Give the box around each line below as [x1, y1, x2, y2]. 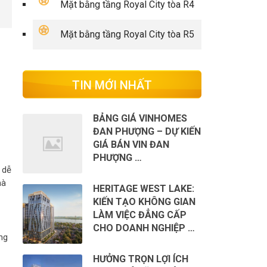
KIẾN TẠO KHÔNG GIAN [92, 195, 195, 207]
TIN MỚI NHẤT [72, 78, 152, 92]
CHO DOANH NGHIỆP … [92, 222, 195, 234]
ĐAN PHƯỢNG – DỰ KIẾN [92, 126, 201, 137]
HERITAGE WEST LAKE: [92, 182, 194, 194]
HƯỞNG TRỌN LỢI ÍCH [92, 253, 188, 265]
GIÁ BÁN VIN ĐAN [92, 139, 169, 150]
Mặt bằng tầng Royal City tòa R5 [60, 29, 194, 40]
